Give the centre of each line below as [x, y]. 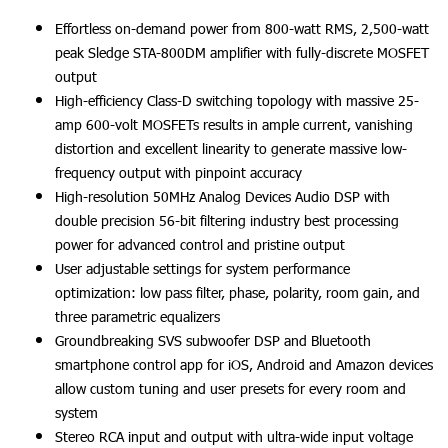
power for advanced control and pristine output [200, 244]
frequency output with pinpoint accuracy [178, 172]
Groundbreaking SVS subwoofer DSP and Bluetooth [213, 340]
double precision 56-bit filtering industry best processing [227, 220]
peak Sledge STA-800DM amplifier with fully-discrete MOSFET [242, 52]
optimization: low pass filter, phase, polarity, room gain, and [237, 292]
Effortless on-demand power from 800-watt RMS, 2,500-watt [242, 28]
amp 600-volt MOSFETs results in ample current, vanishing [234, 124]
